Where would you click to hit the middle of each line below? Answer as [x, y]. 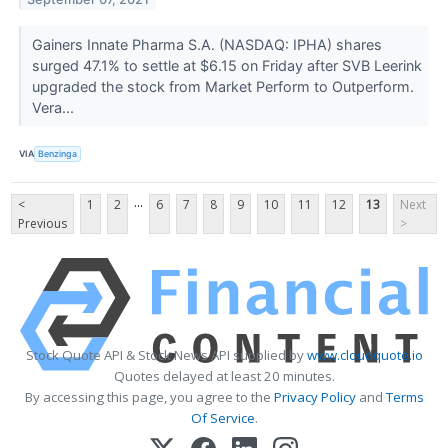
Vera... [54, 107]
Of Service [222, 417]
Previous [42, 223]
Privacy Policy [314, 396]
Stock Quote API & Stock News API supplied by [166, 354]
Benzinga [58, 154]
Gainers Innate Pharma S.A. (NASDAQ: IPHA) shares [206, 44]
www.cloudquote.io [364, 354]
